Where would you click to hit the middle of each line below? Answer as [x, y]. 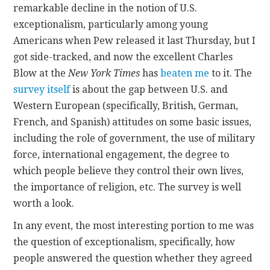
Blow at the [41, 73]
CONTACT [56, 27]
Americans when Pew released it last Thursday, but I [135, 40]
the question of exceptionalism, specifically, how [124, 242]
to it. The [231, 73]
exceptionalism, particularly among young [111, 24]
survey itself [42, 89]
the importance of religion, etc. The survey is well [127, 187]
